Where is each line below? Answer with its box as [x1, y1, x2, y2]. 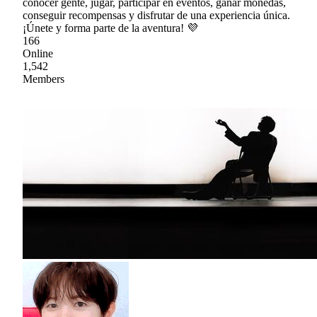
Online [23, 47, 53, 59]
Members [23, 72, 64, 85]
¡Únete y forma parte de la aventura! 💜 [23, 21, 198, 34]
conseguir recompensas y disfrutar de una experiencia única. [23, 8, 290, 21]
